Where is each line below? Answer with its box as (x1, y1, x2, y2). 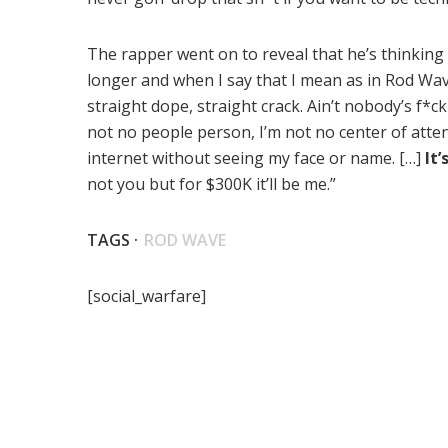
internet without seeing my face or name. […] (87, 147, 425, 170)
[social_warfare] (87, 285, 206, 308)
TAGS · (87, 229, 138, 252)
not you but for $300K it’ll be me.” (87, 173, 336, 196)
